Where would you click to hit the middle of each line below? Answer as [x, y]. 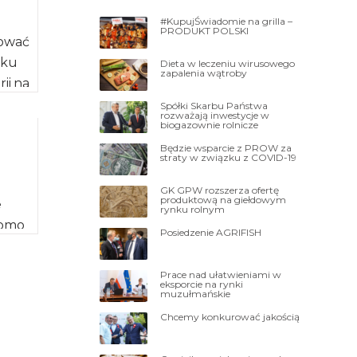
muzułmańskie [196, 293]
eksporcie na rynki [202, 284]
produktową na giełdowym [224, 199]
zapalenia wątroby [204, 73]
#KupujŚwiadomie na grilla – [227, 21]
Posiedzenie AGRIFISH [211, 232]
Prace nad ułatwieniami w [221, 274]
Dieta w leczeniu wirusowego [228, 63]
